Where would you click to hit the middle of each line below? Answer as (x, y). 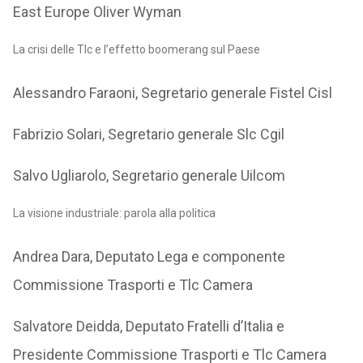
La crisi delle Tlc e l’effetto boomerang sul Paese (136, 49)
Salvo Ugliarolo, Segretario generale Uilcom (149, 176)
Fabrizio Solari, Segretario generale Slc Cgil (148, 135)
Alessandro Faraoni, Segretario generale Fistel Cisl (172, 93)
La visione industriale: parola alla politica (114, 213)
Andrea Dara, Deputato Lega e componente (149, 257)
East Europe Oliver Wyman (97, 12)
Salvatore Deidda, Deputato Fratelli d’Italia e (148, 327)
